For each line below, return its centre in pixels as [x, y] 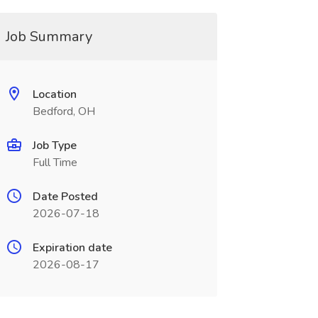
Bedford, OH [64, 111]
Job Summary [49, 37]
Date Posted [65, 197]
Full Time [55, 163]
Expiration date [72, 248]
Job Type [54, 146]
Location [54, 94]
